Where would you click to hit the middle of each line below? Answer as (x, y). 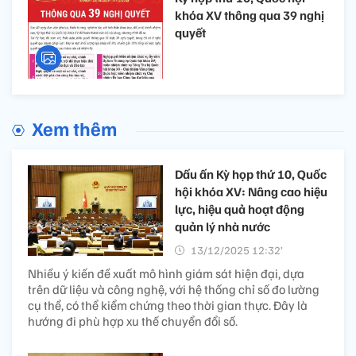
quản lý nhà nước (222, 227)
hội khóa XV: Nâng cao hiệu (251, 192)
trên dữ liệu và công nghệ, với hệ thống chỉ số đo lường (174, 290)
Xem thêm (74, 128)
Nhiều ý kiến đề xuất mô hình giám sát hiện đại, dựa (166, 274)
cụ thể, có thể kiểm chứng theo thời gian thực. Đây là (168, 306)
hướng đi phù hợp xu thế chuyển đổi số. (133, 321)
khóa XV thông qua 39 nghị (250, 15)
